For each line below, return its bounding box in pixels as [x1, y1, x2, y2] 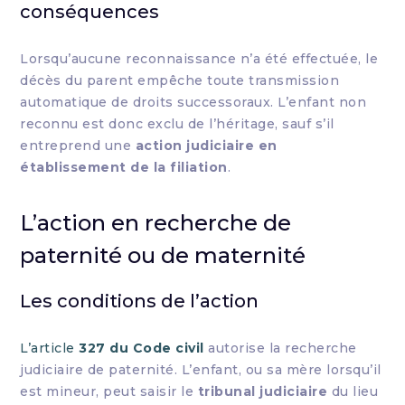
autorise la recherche [203, 340, 357, 356]
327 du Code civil [79, 340, 204, 356]
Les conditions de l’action [20, 290, 259, 312]
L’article [20, 340, 80, 356]
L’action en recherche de [20, 210, 292, 236]
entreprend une [20, 137, 136, 154]
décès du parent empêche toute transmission [20, 72, 340, 89]
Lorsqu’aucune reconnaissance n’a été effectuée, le [20, 51, 379, 67]
